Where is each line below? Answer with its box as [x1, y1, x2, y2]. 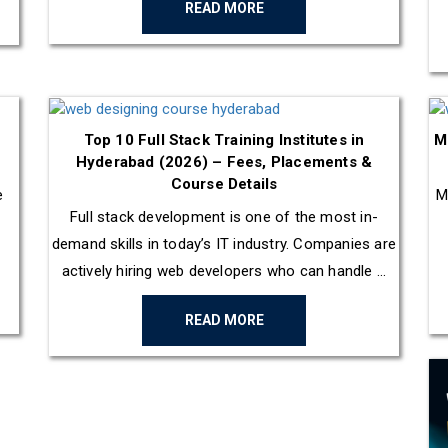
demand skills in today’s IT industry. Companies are [51, 235, 397, 254]
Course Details [170, 175, 278, 194]
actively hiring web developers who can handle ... [61, 262, 387, 281]
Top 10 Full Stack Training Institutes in [83, 131, 365, 150]
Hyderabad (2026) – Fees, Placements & [75, 153, 373, 172]
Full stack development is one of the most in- [70, 208, 378, 227]
